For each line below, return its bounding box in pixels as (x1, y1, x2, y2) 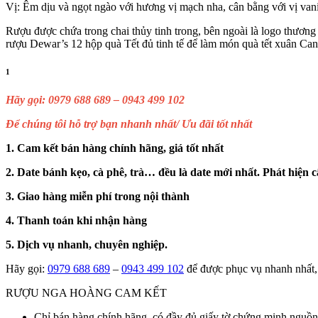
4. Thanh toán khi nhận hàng (6, 214, 147, 227)
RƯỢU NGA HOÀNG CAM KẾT (6, 287, 167, 300)
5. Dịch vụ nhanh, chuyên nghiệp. (6, 238, 168, 251)
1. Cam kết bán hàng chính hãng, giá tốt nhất (6, 142, 224, 155)
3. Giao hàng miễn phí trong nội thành (6, 190, 190, 203)
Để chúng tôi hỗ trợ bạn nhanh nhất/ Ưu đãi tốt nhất (6, 118, 252, 131)
